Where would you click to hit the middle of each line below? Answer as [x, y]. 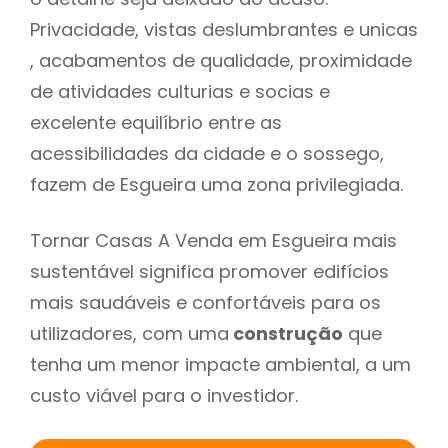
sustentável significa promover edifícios [209, 271]
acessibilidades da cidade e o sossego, [207, 153]
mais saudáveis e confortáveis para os [205, 302]
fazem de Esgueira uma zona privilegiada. [221, 184]
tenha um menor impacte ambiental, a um [220, 364]
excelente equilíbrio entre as [156, 122]
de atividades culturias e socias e [180, 91]
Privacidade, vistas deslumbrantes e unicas [224, 29]
